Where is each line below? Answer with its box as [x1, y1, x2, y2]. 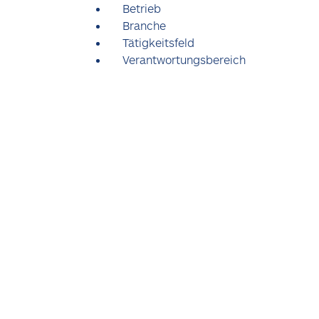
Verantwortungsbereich [122, 53, 249, 66]
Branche [122, 19, 166, 32]
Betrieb [122, 1, 161, 15]
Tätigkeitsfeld [122, 36, 194, 49]
